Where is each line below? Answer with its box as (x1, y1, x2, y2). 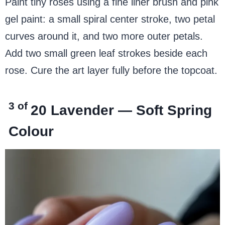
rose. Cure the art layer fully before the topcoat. (5, 64, 217, 76)
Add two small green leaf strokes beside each (5, 47, 207, 59)
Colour (9, 123, 54, 139)
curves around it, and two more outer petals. (5, 30, 203, 42)
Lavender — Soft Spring (51, 102, 212, 118)
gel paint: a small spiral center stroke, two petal (5, 13, 215, 25)
